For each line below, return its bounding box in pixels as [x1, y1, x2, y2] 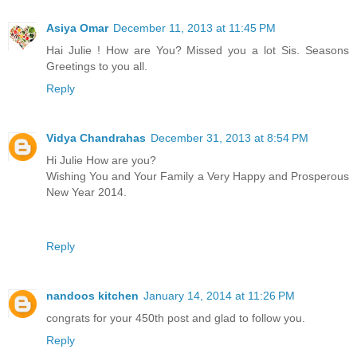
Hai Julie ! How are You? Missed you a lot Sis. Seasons [46, 43, 349, 57]
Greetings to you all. [46, 59, 147, 73]
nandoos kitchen [46, 288, 139, 302]
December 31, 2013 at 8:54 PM [151, 131, 308, 144]
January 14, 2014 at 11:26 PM [143, 288, 295, 302]
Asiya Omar [46, 21, 108, 34]
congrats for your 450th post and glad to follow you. [46, 311, 305, 324]
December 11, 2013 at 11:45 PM [113, 21, 276, 34]
